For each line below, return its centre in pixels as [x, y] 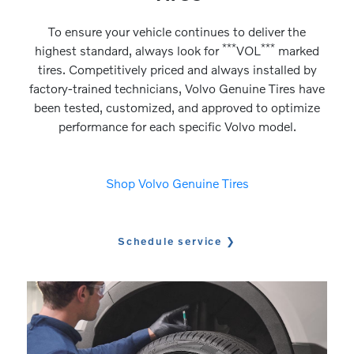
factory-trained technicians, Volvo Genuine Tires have [177, 88]
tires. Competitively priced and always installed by [177, 69]
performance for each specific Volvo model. [177, 126]
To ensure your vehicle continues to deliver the [177, 31]
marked [297, 50]
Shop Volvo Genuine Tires [177, 183]
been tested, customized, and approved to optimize [177, 107]
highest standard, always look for [128, 50]
